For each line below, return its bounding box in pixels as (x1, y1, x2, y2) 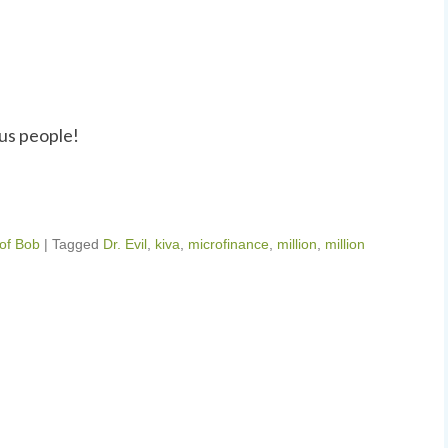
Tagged (52, 236, 103, 252)
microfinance (188, 236, 269, 252)
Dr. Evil (103, 236, 147, 252)
